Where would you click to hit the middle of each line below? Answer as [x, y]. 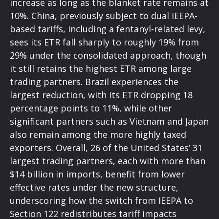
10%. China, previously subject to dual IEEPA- [104, 15]
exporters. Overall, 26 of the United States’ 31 [106, 147]
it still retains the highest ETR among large [101, 68]
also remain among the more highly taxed [98, 134]
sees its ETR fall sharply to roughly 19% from [104, 42]
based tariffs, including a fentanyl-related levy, [108, 29]
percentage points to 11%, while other [91, 108]
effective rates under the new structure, [94, 187]
